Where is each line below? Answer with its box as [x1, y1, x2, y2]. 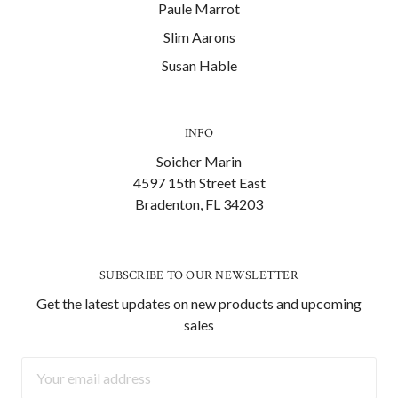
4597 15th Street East [132, 173, 266, 191]
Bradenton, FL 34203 [135, 195, 263, 212]
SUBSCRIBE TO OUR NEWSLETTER [99, 267, 298, 283]
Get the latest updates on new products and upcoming [36, 294, 362, 312]
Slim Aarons [163, 28, 235, 45]
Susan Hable [161, 56, 237, 74]
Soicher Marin [156, 152, 242, 170]
